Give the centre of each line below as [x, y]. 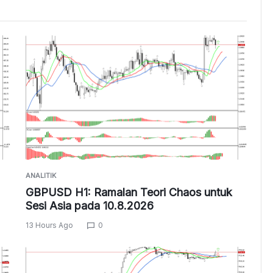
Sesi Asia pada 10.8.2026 [89, 206]
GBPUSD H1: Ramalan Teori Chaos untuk [129, 193]
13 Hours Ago [49, 225]
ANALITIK [41, 176]
